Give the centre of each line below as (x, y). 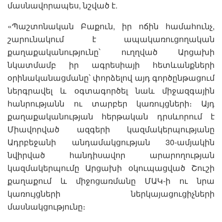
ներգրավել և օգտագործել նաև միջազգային (111, 91)
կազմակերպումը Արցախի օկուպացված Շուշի (111, 168)
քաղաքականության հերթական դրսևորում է (111, 116)
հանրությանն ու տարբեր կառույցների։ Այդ (111, 104)
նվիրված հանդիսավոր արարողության (111, 155)
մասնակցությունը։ (46, 207)
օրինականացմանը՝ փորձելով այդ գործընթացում (111, 78)
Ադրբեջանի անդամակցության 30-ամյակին (111, 142)
